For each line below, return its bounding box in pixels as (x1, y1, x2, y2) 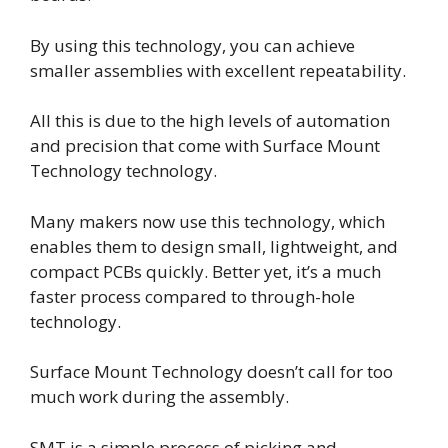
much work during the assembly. (30, 385, 289, 409)
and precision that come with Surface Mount (30, 134, 380, 158)
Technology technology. (30, 159, 217, 183)
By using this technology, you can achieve (30, 33, 355, 57)
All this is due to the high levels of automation (30, 109, 390, 133)
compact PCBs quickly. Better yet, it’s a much (30, 259, 381, 283)
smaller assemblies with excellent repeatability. (30, 58, 406, 82)
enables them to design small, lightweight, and (30, 234, 398, 258)
